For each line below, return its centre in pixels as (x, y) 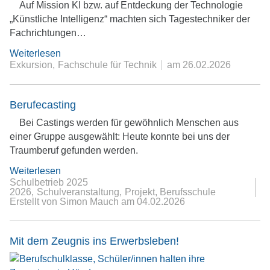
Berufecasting (43, 105)
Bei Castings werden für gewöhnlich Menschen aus (129, 122)
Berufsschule (188, 192)
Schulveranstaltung (78, 192)
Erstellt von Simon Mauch (65, 202)
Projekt (140, 192)
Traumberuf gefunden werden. (74, 150)
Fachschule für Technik (107, 65)
